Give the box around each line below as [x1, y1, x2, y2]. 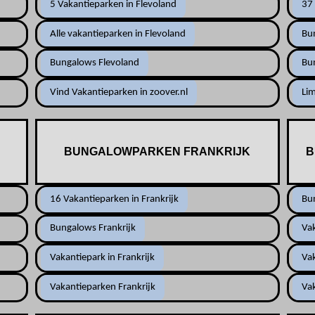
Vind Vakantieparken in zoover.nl [49, 86, 188, 98]
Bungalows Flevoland [49, 58, 139, 69]
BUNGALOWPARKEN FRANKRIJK [64, 145, 251, 157]
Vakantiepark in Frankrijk [49, 252, 155, 264]
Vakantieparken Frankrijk [49, 281, 155, 292]
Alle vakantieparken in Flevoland [49, 28, 186, 39]
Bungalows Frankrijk [49, 223, 136, 234]
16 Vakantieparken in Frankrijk [49, 193, 179, 205]
